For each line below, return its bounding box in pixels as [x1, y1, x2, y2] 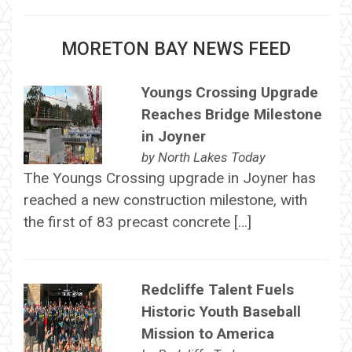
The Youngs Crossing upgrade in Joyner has [23, 168, 316, 187]
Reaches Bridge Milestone [141, 104, 322, 123]
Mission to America [141, 324, 274, 343]
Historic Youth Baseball [141, 302, 301, 321]
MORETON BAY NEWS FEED [61, 38, 291, 60]
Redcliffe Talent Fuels [141, 280, 294, 299]
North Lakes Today [157, 148, 266, 165]
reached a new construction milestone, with [23, 190, 307, 209]
